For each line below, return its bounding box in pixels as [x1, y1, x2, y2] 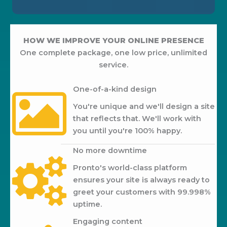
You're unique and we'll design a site [73, 101, 215, 111]
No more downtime [73, 145, 147, 155]
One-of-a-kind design [73, 84, 157, 94]
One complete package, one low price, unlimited [20, 48, 207, 58]
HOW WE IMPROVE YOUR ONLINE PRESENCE [23, 36, 204, 46]
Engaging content [73, 216, 142, 226]
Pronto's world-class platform [73, 163, 187, 172]
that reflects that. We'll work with [73, 113, 201, 123]
